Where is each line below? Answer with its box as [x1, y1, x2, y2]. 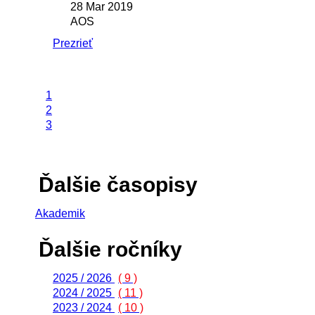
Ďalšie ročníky [39, 238, 182, 262]
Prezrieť [53, 37, 93, 50]
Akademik [35, 207, 85, 220]
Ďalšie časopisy [39, 173, 198, 197]
